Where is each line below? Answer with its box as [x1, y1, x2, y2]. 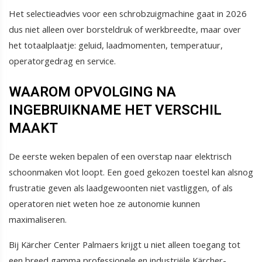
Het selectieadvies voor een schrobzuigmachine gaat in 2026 [9, 7, 247, 19]
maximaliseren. [9, 213, 67, 226]
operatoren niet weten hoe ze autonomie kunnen [9, 198, 200, 210]
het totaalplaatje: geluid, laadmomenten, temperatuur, [9, 39, 223, 51]
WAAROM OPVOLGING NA [9, 83, 176, 100]
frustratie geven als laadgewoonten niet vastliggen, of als [9, 182, 233, 194]
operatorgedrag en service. [9, 54, 116, 67]
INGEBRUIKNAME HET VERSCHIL [9, 101, 222, 118]
